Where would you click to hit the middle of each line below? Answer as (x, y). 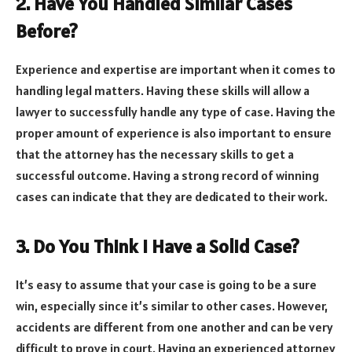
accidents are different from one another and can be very (174, 326)
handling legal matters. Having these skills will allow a (163, 90)
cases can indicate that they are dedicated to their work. (172, 196)
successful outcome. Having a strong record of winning (167, 175)
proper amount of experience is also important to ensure (174, 132)
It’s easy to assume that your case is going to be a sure (166, 284)
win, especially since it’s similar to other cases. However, (172, 305)
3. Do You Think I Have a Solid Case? (158, 246)
